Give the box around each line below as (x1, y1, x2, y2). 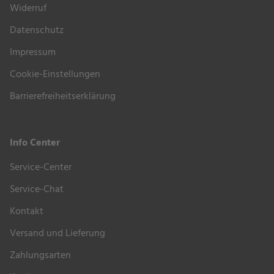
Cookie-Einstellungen (10, 66, 100, 83)
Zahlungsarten (10, 247, 71, 264)
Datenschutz (10, 22, 64, 39)
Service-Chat (10, 181, 64, 198)
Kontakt (10, 203, 43, 220)
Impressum (10, 44, 56, 61)
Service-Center (10, 159, 72, 176)
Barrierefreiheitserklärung (10, 88, 116, 105)
